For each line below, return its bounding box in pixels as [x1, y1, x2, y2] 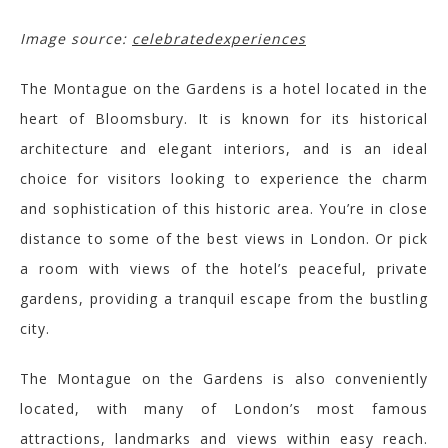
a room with [20, 258, 130, 278]
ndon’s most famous [252, 398, 429, 418]
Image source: [20, 28, 132, 48]
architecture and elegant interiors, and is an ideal [20, 138, 428, 158]
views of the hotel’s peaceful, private [129, 258, 428, 278]
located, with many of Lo [20, 398, 253, 418]
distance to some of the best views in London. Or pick [20, 228, 428, 248]
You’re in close [313, 198, 428, 218]
